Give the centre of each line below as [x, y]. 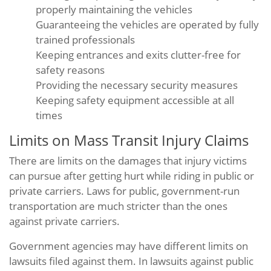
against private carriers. [66, 221]
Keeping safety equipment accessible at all [135, 100]
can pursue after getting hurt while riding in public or [132, 176]
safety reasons [70, 70]
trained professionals [85, 40]
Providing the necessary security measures [137, 85]
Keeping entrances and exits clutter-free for [138, 55]
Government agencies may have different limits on [129, 246]
